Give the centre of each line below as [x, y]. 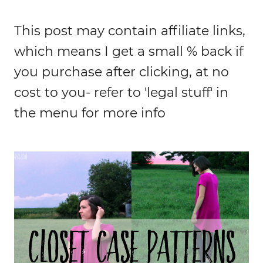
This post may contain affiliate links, [130, 31]
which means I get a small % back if [129, 51]
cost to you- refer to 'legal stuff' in [121, 92]
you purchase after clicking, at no [122, 72]
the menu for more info [90, 113]
